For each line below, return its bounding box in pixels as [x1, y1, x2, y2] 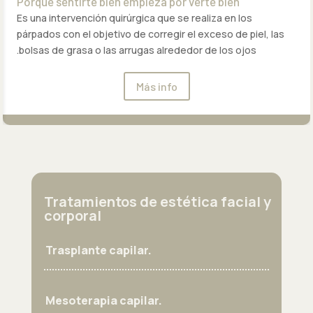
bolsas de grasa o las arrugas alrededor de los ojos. [19, 43, 257, 57]
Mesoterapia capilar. [45, 293, 162, 309]
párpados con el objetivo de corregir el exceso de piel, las [17, 27, 285, 41]
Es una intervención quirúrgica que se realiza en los [17, 11, 253, 25]
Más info [136, 79, 177, 93]
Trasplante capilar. [45, 242, 152, 259]
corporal [43, 206, 101, 226]
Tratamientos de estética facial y [43, 192, 271, 212]
